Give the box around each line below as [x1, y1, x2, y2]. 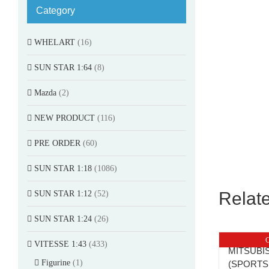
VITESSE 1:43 [34, 239, 86, 249]
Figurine [41, 258, 70, 267]
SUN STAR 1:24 [34, 214, 92, 223]
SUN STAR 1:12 [34, 189, 92, 198]
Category [36, 5, 75, 16]
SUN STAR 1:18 [34, 163, 92, 173]
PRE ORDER [34, 138, 80, 148]
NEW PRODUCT [34, 113, 95, 122]
